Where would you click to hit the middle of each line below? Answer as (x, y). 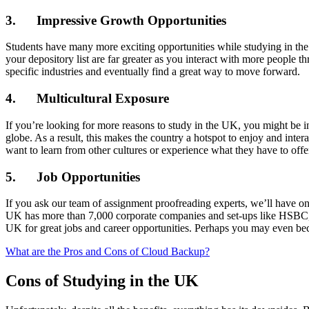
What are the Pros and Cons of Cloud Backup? (108, 252)
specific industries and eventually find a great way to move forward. (153, 72)
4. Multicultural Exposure (87, 99)
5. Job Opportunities (73, 177)
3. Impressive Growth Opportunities (116, 20)
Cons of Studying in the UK (102, 281)
